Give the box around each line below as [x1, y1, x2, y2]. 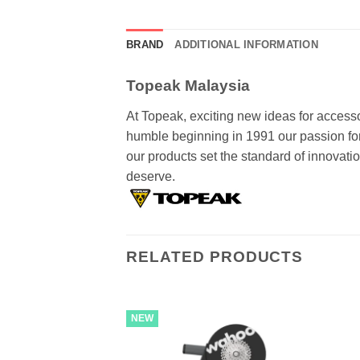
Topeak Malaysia [126, 77, 250, 95]
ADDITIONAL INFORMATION [174, 39, 318, 51]
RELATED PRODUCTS [126, 247, 304, 265]
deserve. [126, 169, 175, 183]
